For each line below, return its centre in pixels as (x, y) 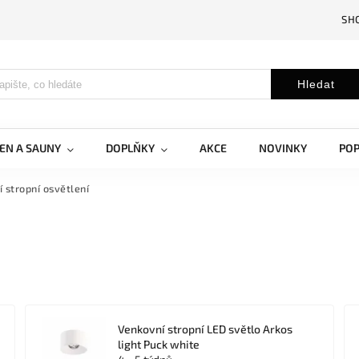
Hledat (316, 84)
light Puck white (159, 344)
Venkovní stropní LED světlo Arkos (206, 329)
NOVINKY (283, 148)
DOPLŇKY (130, 148)
